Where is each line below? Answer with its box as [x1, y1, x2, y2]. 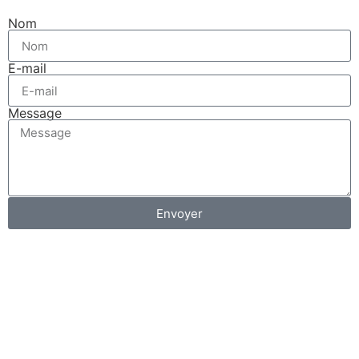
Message [8, 105, 62, 122]
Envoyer [156, 205, 203, 221]
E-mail [8, 60, 46, 77]
